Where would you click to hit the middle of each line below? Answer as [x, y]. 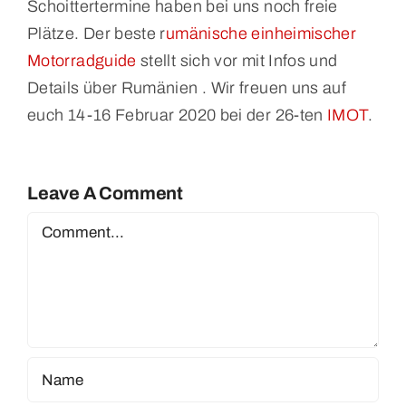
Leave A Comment [105, 193]
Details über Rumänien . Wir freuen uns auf [187, 88]
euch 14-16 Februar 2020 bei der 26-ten [177, 116]
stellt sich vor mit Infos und [237, 61]
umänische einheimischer [261, 34]
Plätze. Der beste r [96, 34]
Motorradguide [82, 61]
